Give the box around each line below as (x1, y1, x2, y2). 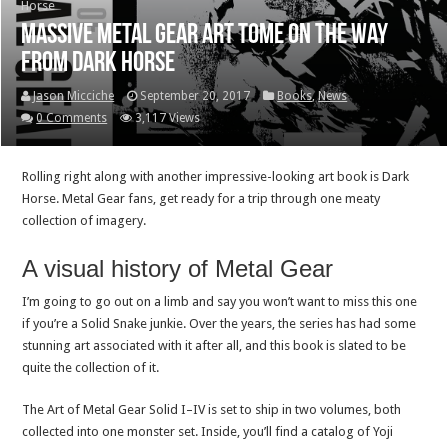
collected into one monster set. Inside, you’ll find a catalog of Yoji (22, 423, 394, 439)
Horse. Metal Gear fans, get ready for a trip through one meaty (22, 190, 381, 206)
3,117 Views (135, 110, 201, 125)
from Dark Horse (21, 49, 176, 78)
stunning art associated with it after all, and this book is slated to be (22, 337, 407, 353)
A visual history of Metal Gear (22, 254, 334, 282)
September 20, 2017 (140, 88, 251, 103)
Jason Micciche (33, 88, 115, 103)
